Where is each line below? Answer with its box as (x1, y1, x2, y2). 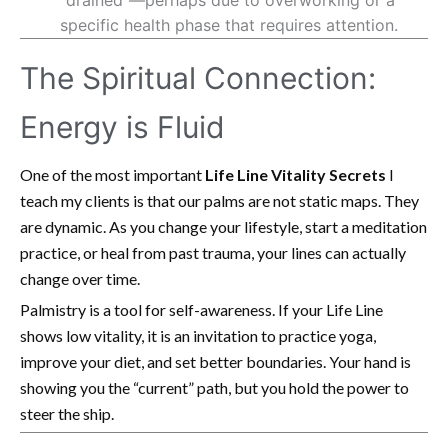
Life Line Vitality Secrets (205, 164, 386, 184)
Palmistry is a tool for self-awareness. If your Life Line (20, 299, 383, 319)
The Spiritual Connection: (20, 59, 376, 96)
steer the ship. (20, 403, 114, 423)
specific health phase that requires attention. (60, 14, 398, 35)
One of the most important (20, 164, 205, 184)
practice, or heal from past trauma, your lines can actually (20, 242, 406, 262)
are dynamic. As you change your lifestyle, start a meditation (20, 216, 427, 236)
